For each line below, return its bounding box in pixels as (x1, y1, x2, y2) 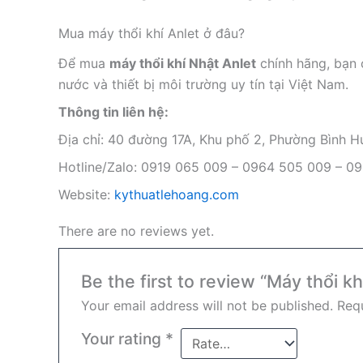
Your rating (80, 329, 165, 349)
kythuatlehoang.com (114, 186, 239, 203)
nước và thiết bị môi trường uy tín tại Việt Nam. (58, 76, 348, 93)
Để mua (58, 55, 109, 72)
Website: (58, 186, 114, 203)
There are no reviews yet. (58, 223, 214, 240)
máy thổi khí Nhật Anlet (109, 55, 256, 72)
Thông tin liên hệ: (58, 104, 169, 121)
